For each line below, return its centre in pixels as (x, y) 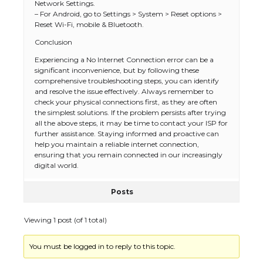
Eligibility (105, 207)
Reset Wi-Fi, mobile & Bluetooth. (89, 24)
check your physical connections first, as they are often (126, 102)
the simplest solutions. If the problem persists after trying (130, 112)
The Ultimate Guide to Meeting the (151, 132)
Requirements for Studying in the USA (155, 141)
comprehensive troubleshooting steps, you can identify (127, 81)
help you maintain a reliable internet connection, (117, 144)
